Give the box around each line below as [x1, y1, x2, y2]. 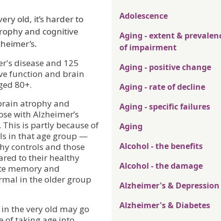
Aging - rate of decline [119, 81, 205, 93]
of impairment [119, 42, 177, 53]
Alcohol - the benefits [119, 141, 203, 152]
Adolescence [119, 10, 168, 22]
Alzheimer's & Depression [119, 180, 220, 191]
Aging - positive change [119, 62, 211, 73]
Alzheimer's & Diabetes [119, 200, 210, 211]
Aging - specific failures [119, 101, 210, 112]
